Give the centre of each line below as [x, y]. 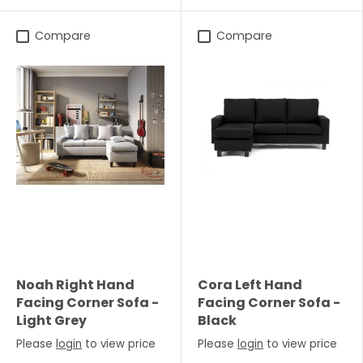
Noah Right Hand [75, 284]
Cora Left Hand [250, 284]
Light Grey [51, 320]
